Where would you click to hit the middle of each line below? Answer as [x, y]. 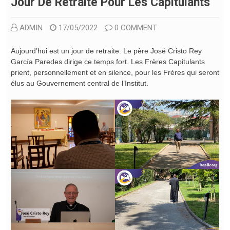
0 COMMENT [136, 27]
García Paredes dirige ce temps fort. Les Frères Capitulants [108, 61]
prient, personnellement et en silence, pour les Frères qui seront [115, 72]
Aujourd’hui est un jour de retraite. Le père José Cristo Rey [106, 51]
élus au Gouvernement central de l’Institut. [80, 83]
